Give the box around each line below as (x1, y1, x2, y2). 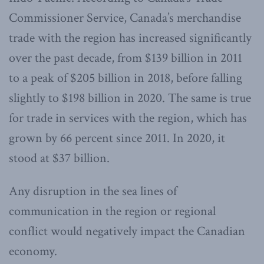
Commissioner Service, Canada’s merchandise (9, 9, 241, 27)
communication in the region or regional (9, 202, 216, 220)
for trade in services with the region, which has (9, 109, 247, 127)
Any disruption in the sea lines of (9, 182, 177, 200)
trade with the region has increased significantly (9, 29, 252, 47)
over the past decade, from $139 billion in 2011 (9, 49, 242, 67)
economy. (9, 242, 57, 260)
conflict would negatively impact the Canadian (9, 222, 245, 240)
